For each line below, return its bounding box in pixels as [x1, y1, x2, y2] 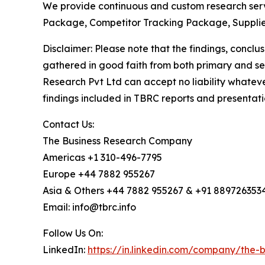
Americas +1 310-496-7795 [43, 151, 162, 163]
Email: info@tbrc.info [43, 201, 136, 213]
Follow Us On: [43, 227, 103, 239]
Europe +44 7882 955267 [43, 167, 155, 180]
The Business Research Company [43, 134, 192, 147]
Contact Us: [43, 118, 94, 130]
